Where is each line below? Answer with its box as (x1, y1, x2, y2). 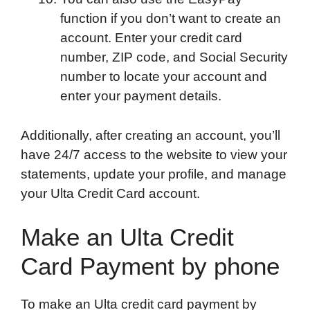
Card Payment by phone (21, 253, 280, 280)
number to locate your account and (60, 69, 267, 84)
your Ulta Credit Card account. (21, 185, 200, 201)
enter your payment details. (60, 89, 221, 104)
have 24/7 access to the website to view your (21, 147, 287, 162)
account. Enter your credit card (60, 30, 242, 46)
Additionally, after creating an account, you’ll (21, 127, 280, 143)
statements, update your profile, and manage (21, 166, 286, 181)
